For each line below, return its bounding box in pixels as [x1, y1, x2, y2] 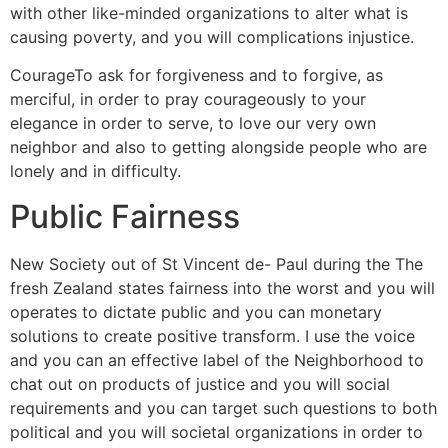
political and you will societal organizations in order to [10, 421, 423, 442]
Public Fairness [10, 196, 240, 236]
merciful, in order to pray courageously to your [10, 89, 366, 110]
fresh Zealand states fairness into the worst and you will [10, 277, 435, 298]
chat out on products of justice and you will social [10, 373, 390, 394]
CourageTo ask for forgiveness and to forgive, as [10, 65, 383, 86]
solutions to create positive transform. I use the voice [10, 325, 415, 346]
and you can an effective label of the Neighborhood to [10, 349, 424, 370]
